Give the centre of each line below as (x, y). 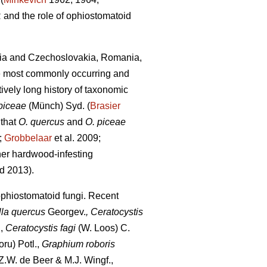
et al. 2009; (76, 138)
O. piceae (105, 122)
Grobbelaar (28, 138)
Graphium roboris (78, 244)
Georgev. (67, 212)
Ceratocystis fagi (39, 228)
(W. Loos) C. (103, 228)
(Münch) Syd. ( (59, 106)
